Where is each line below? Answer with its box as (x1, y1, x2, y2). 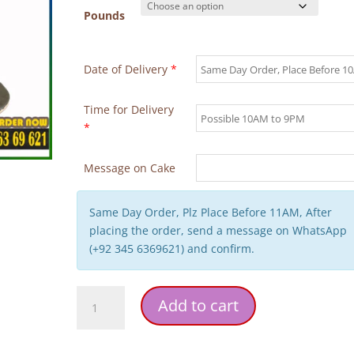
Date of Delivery (83, 62, 171, 77)
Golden (76, 305, 115, 320)
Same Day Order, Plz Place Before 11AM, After (89, 205, 333, 220)
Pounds (83, 8, 125, 23)
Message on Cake (83, 160, 175, 175)
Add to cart (157, 295, 239, 316)
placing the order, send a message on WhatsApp (89, 223, 348, 238)
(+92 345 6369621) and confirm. (89, 241, 255, 256)
